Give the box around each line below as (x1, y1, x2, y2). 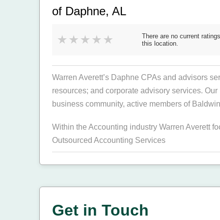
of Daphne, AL (52, 4, 126, 18)
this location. (142, 40, 178, 47)
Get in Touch (52, 201, 149, 219)
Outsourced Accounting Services (52, 136, 165, 144)
